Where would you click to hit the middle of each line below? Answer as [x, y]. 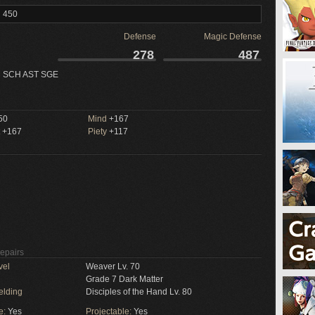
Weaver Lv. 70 [113, 266]
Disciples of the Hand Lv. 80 [139, 292]
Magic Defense [233, 37]
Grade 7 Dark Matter [124, 279]
